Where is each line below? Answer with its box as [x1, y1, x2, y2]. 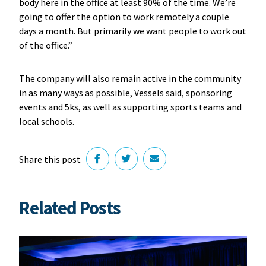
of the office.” [18, 39, 74, 51]
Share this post [18, 153, 81, 165]
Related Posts [18, 196, 121, 220]
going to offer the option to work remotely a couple [18, 10, 229, 23]
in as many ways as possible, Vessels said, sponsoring [18, 86, 232, 99]
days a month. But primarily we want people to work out [18, 24, 246, 37]
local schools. [18, 115, 76, 127]
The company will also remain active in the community [18, 72, 241, 84]
